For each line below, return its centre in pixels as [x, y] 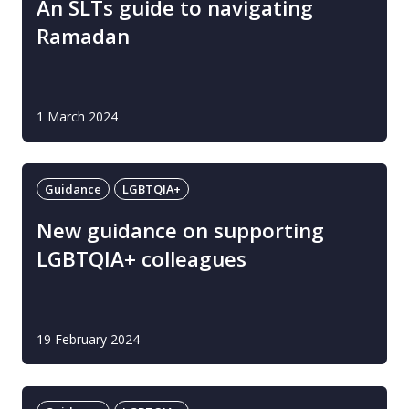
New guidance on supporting [180, 231]
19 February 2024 [88, 339]
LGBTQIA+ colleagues [142, 259]
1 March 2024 [77, 116]
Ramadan [83, 36]
